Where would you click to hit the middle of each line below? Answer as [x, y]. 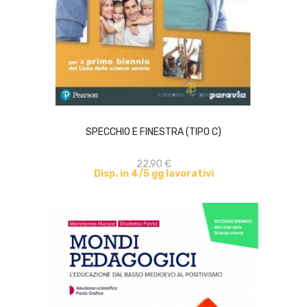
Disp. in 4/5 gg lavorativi [153, 174]
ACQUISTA [166, 101]
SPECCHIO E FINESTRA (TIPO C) [153, 132]
